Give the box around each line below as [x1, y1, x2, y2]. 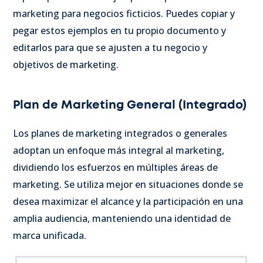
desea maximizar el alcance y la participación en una [13, 194, 243, 208]
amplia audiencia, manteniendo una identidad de [13, 211, 231, 225]
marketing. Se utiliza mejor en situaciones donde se [13, 177, 243, 191]
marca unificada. [13, 228, 86, 242]
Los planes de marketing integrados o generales [13, 126, 227, 140]
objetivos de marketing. [13, 58, 119, 71]
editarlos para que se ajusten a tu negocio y [13, 41, 207, 54]
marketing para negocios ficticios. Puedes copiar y [13, 6, 235, 20]
